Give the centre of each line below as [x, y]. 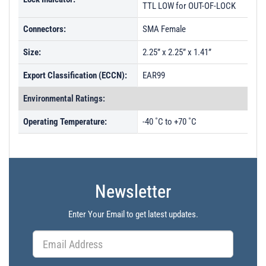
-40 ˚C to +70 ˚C [170, 122]
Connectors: [45, 29]
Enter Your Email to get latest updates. [133, 214]
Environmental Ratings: [64, 99]
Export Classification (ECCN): [75, 75]
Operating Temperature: [65, 122]
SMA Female [164, 29]
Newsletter [133, 191]
